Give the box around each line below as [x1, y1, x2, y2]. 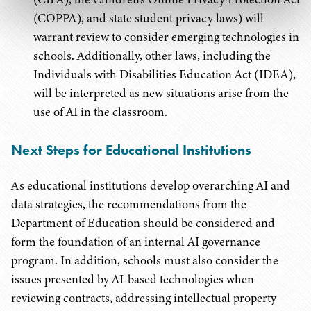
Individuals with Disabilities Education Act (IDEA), [33, 66, 296, 83]
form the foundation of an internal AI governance [11, 233, 260, 250]
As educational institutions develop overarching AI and [11, 177, 290, 194]
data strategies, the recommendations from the [11, 196, 246, 212]
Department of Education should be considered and [11, 215, 275, 231]
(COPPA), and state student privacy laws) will [33, 10, 264, 26]
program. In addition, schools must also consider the [11, 252, 278, 269]
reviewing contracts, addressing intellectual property [11, 289, 276, 306]
